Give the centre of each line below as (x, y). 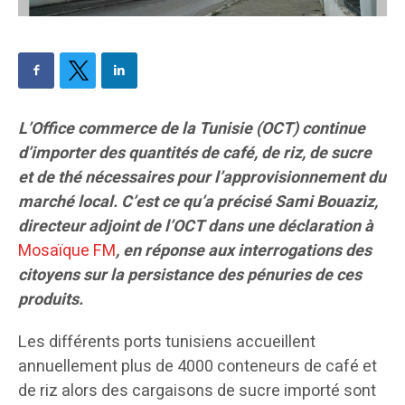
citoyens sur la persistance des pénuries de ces (190, 276)
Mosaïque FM (67, 251)
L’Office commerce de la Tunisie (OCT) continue (192, 129)
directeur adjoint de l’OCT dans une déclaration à (196, 227)
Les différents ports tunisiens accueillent (167, 343)
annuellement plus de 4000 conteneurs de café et (198, 367)
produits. (51, 300)
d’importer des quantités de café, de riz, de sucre (195, 154)
